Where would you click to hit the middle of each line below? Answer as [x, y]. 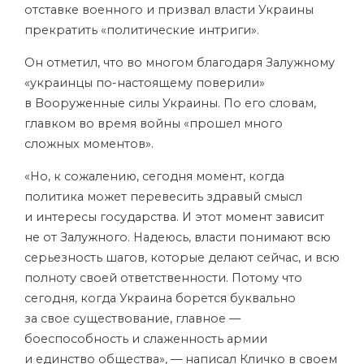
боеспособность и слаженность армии [146, 339]
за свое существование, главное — [132, 318]
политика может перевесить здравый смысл [163, 197]
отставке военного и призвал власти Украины [169, 10]
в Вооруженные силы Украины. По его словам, [170, 103]
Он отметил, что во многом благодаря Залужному [180, 63]
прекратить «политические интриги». [142, 30]
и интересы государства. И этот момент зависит [174, 217]
